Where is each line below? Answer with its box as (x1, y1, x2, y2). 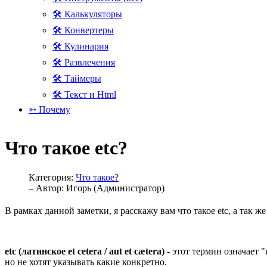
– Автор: (29, 182, 66, 193)
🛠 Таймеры (52, 73, 101, 83)
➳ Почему (29, 104, 70, 114)
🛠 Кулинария (52, 41, 108, 51)
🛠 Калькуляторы (52, 9, 122, 19)
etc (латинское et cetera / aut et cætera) (5, 246, 164, 256)
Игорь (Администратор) (66, 182, 164, 193)
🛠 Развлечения (52, 57, 115, 67)
